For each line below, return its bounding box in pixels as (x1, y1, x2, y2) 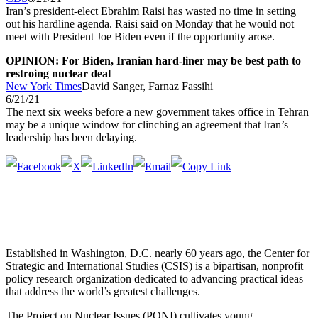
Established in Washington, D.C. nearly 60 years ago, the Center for (6, 247, 309, 260)
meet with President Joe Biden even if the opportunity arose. (6, 31, 275, 43)
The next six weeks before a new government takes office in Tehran (6, 106, 309, 119)
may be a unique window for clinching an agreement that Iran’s (6, 119, 288, 131)
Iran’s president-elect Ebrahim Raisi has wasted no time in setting (6, 5, 296, 18)
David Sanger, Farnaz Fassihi (82, 80, 213, 93)
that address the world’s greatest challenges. (6, 285, 200, 298)
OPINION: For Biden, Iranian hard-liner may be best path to (6, 55, 301, 67)
